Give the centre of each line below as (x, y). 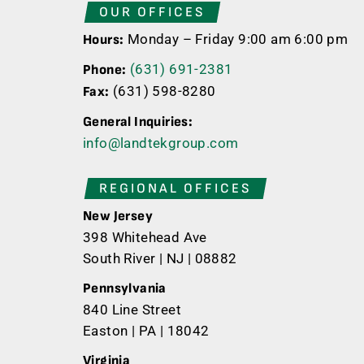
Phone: (105, 70)
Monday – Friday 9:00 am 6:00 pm (236, 39)
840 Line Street (132, 310)
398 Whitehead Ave (145, 237)
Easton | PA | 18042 (146, 331)
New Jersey (118, 216)
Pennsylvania (125, 288)
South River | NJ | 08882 (160, 258)
